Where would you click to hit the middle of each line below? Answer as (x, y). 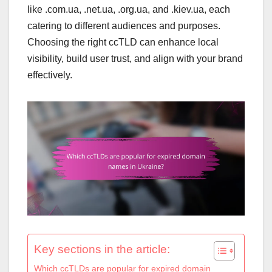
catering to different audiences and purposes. (124, 25)
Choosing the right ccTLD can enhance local (123, 42)
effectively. (50, 75)
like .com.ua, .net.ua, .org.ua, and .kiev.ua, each (129, 9)
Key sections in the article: (102, 249)
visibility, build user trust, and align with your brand (135, 58)
